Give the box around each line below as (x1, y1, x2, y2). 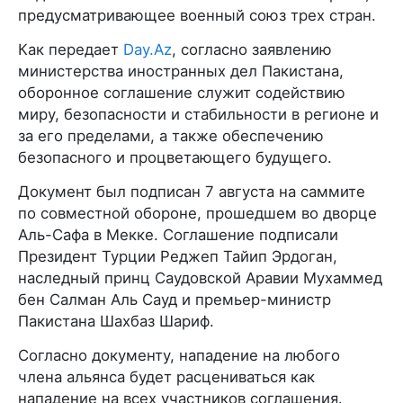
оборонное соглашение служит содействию (18, 83, 345, 102)
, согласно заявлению (172, 40, 332, 58)
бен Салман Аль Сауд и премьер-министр (18, 290, 331, 309)
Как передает (18, 40, 123, 58)
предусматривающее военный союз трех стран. (18, 5, 376, 24)
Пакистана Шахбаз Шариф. (18, 311, 214, 330)
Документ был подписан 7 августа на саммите (18, 182, 365, 201)
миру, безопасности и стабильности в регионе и (18, 104, 379, 123)
